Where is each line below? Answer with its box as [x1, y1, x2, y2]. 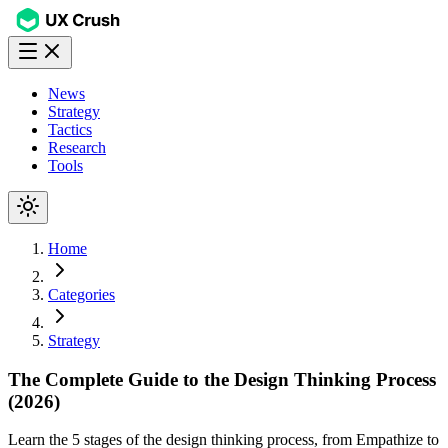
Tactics [48, 121, 92, 138]
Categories [48, 286, 115, 303]
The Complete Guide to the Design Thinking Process [8, 368, 436, 390]
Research [48, 139, 106, 156]
